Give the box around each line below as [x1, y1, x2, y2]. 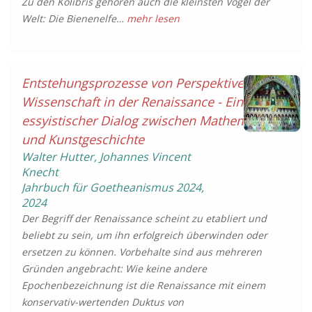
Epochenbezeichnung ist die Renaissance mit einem [22, 279, 265, 292]
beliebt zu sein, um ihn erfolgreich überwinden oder [22, 228, 267, 242]
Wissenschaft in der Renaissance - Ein [22, 93, 243, 110]
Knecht [22, 164, 58, 180]
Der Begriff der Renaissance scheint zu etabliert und [22, 212, 267, 225]
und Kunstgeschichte [22, 131, 144, 148]
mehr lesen [127, 12, 180, 25]
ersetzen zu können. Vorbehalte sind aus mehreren [22, 245, 262, 258]
